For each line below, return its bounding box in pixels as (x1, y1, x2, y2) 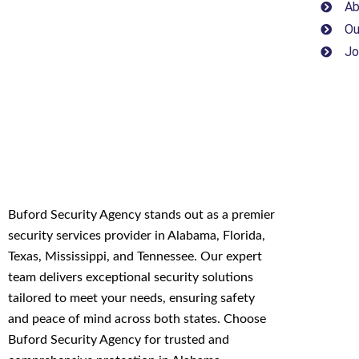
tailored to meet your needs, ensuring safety (8, 291, 255, 305)
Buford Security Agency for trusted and (8, 333, 229, 346)
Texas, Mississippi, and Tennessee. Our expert (8, 249, 262, 263)
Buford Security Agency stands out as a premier (8, 208, 275, 221)
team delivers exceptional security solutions (8, 270, 253, 284)
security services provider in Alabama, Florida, (8, 228, 265, 242)
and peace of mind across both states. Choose (8, 312, 266, 325)
